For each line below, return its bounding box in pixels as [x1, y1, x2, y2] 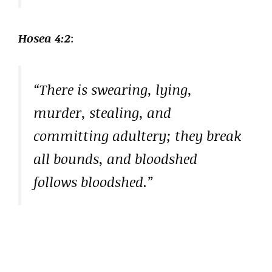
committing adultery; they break [33, 125, 241, 145]
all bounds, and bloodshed [33, 148, 197, 168]
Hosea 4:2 [18, 30, 70, 47]
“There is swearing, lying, [33, 79, 192, 99]
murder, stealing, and [33, 102, 171, 122]
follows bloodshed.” [33, 171, 154, 191]
